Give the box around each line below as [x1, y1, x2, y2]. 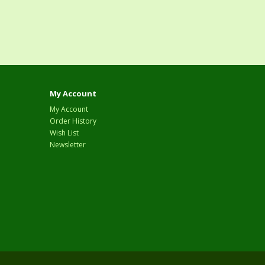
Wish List [49, 128, 79, 138]
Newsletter [49, 140, 86, 150]
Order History [49, 116, 96, 127]
